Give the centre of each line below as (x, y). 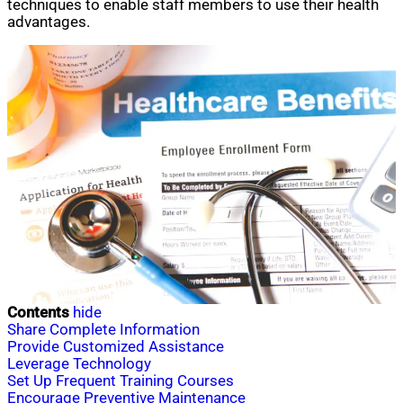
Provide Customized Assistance (116, 347)
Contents (38, 313)
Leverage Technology (79, 364)
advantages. (49, 22)
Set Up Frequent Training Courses (121, 381)
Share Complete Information (103, 330)
